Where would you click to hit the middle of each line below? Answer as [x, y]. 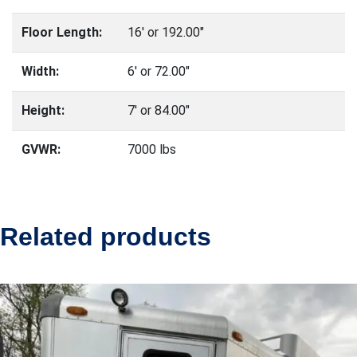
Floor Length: [62, 33]
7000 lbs [152, 150]
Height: [43, 111]
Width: [40, 72]
